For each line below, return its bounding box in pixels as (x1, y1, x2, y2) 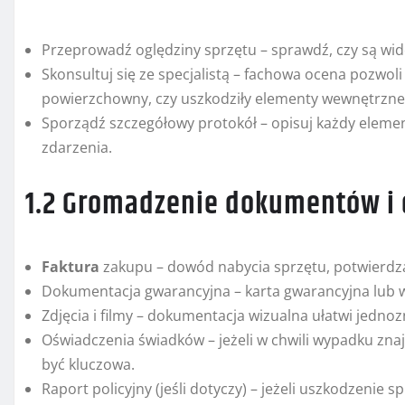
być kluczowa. (42, 354, 135, 375)
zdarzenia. (42, 137, 112, 158)
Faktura (42, 257, 99, 278)
